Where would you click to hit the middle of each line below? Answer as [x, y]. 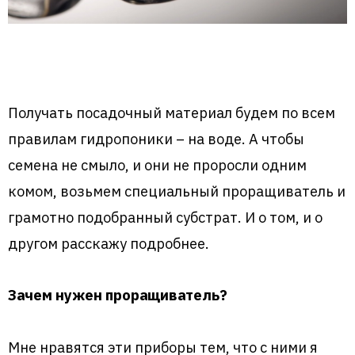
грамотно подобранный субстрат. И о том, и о [165, 218]
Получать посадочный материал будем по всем [172, 113]
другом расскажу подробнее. [109, 244]
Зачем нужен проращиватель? [118, 295]
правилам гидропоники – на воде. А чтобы [156, 139]
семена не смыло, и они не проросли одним [157, 165]
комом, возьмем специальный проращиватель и [177, 191]
